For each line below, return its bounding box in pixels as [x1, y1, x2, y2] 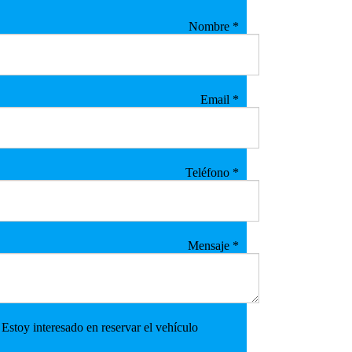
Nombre [188, 19, 233, 33]
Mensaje [187, 238, 233, 252]
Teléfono [185, 165, 233, 179]
